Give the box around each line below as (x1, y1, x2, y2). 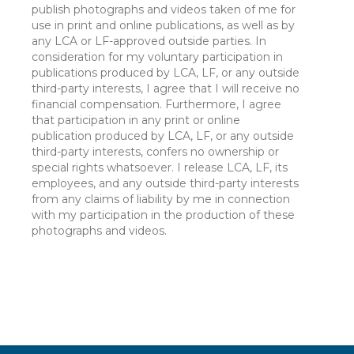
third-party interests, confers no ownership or (32, 145, 280, 159)
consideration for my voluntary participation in (32, 50, 284, 64)
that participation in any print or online (32, 113, 241, 127)
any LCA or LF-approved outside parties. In (32, 34, 267, 48)
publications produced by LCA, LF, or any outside (32, 66, 300, 80)
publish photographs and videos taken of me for (32, 2, 296, 17)
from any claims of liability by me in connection (32, 192, 291, 206)
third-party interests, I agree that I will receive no (32, 81, 300, 96)
